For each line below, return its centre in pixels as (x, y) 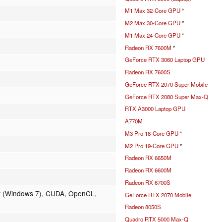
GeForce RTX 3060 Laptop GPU (165, 60)
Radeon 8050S (143, 207)
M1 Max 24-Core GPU (153, 35)
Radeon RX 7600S (148, 72)
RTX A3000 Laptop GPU (155, 109)
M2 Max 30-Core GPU (153, 23)
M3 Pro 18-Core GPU (152, 133)
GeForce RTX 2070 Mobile (158, 194)
